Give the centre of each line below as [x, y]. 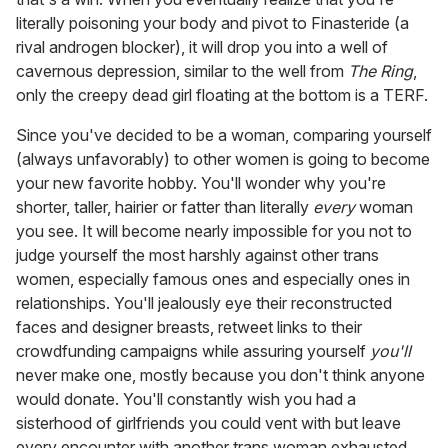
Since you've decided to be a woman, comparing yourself [224, 135]
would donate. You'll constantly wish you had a [186, 399]
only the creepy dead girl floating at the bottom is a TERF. [222, 95]
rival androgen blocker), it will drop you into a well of [202, 47]
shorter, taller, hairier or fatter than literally [164, 207]
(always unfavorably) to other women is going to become [223, 159]
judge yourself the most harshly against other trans [197, 255]
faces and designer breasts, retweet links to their [189, 327]
